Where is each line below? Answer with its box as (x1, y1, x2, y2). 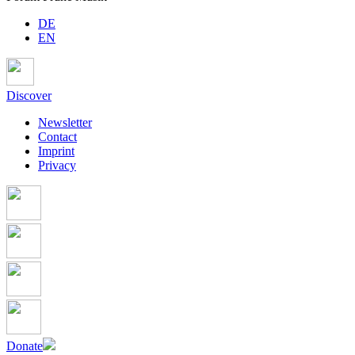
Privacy (38, 158, 76, 173)
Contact (38, 130, 77, 144)
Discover (6, 89, 52, 103)
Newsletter (38, 116, 92, 130)
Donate (6, 339, 43, 353)
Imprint (38, 144, 74, 158)
